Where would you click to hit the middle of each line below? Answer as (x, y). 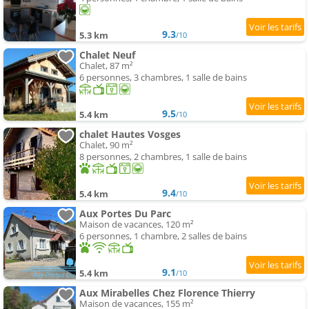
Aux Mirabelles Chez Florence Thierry (167, 293)
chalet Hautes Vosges (130, 134)
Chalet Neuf (107, 55)
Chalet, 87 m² (106, 66)
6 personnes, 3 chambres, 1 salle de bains (163, 78)
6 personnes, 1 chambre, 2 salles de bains (163, 236)
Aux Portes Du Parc (125, 214)
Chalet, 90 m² (106, 145)
